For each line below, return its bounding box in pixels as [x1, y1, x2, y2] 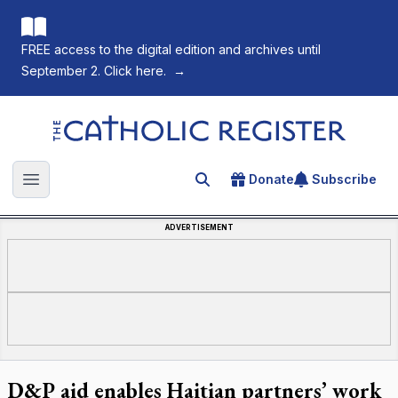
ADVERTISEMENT [164, 223, 234, 232]
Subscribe [312, 171, 377, 187]
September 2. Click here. [21, 63, 166, 78]
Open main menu [29, 179, 146, 198]
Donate [249, 171, 294, 187]
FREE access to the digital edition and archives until [21, 42, 321, 57]
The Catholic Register [49, 115, 193, 132]
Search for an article [195, 173, 335, 191]
